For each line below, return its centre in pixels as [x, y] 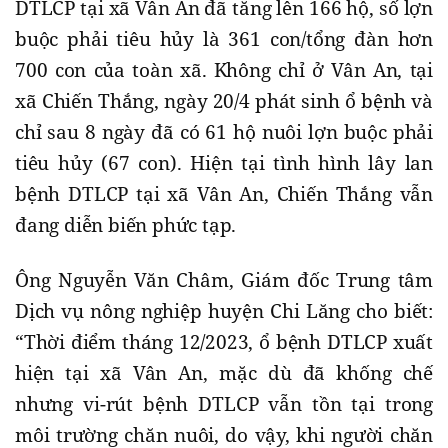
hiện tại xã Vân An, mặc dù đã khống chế [224, 373]
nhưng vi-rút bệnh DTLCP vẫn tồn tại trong [224, 404]
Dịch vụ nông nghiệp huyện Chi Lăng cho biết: [224, 311]
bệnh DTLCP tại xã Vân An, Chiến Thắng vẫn [224, 194]
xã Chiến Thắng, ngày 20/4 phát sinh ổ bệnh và [224, 101]
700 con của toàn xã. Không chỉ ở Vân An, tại [224, 70]
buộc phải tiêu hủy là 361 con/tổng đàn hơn [224, 39]
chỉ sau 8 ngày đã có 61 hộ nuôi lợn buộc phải [224, 132]
